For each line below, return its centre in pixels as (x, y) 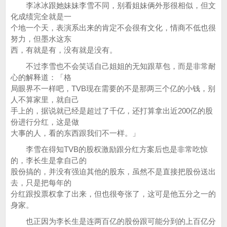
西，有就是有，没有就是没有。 (64, 50)
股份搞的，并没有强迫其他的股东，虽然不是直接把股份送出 (113, 172)
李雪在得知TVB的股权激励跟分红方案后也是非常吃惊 (109, 149)
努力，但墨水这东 (41, 39)
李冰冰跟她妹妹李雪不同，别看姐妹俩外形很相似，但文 (113, 5)
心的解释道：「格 (41, 77)
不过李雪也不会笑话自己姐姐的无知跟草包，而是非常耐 (113, 66)
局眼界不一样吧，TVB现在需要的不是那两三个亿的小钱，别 (113, 88)
